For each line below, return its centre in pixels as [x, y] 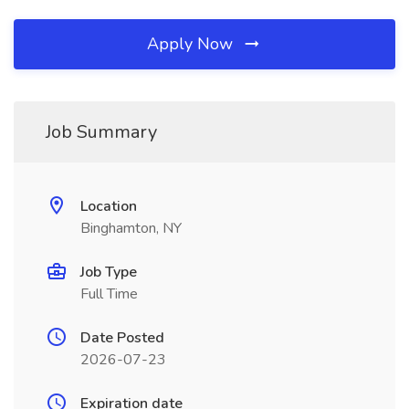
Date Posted [122, 338]
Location [109, 206]
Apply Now [192, 44]
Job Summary [101, 132]
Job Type [109, 272]
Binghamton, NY [131, 228]
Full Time [109, 294]
